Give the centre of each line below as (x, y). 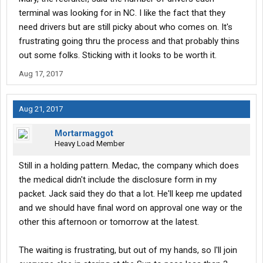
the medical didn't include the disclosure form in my (118, 180)
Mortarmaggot (84, 134)
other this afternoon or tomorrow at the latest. (109, 222)
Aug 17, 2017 (41, 74)
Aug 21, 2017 (41, 109)
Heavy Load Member (90, 144)
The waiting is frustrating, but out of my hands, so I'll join (128, 250)
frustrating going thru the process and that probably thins (129, 41)
